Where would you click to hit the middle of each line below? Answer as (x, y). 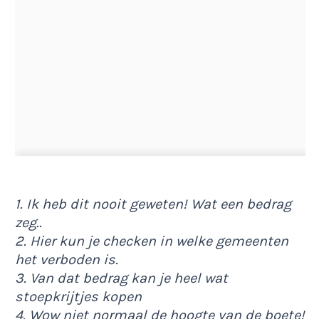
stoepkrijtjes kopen (78, 296)
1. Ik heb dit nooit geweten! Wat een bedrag (153, 204)
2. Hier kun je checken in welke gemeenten (152, 241)
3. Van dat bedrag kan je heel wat (121, 278)
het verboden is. (67, 259)
